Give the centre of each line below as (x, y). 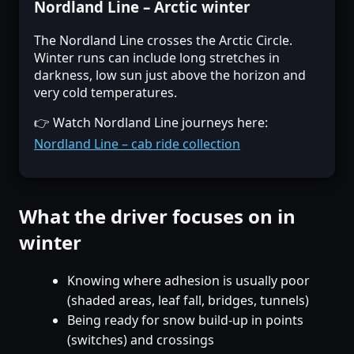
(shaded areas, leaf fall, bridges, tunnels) (188, 300)
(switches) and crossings (140, 339)
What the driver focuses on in (157, 216)
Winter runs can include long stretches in (157, 57)
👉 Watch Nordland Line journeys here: (151, 122)
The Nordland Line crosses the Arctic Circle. (164, 40)
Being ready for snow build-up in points (185, 320)
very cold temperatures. (106, 92)
